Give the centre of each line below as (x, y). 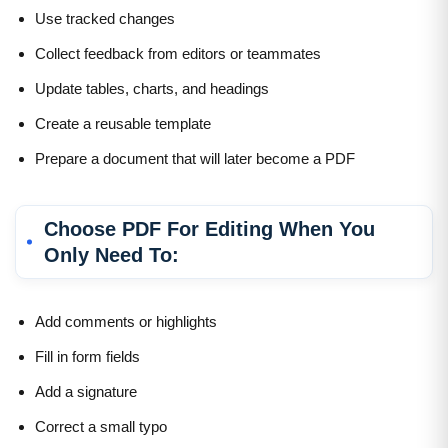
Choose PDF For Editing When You (209, 228)
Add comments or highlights (126, 321)
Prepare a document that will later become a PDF (195, 158)
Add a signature (86, 391)
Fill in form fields (87, 356)
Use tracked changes (105, 18)
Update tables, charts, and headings (152, 88)
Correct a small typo (101, 426)
